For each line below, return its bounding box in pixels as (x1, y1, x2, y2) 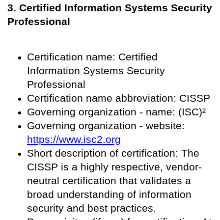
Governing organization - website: (27, 120, 185, 132)
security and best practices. (27, 202, 156, 214)
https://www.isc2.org (27, 134, 121, 145)
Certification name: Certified (27, 51, 158, 63)
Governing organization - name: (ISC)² (27, 106, 206, 118)
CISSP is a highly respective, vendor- (27, 161, 202, 173)
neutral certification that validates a (27, 175, 191, 187)
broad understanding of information (27, 189, 192, 200)
